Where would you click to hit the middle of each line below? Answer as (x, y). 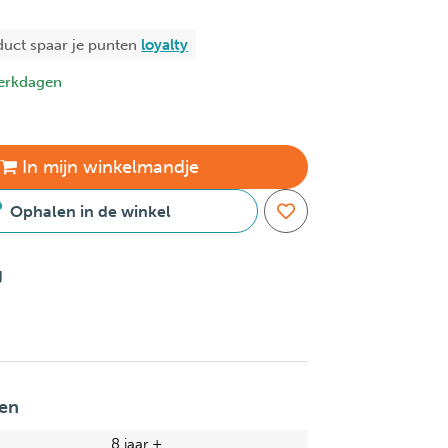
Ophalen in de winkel (90, 211)
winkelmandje (138, 166)
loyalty (165, 44)
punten (115, 44)
